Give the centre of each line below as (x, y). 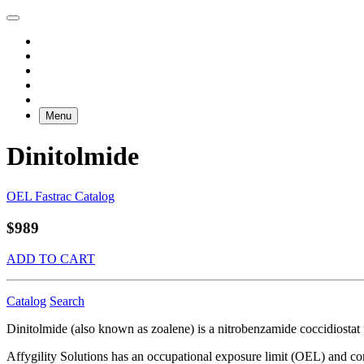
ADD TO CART (51, 259)
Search (67, 301)
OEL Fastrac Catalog (61, 196)
